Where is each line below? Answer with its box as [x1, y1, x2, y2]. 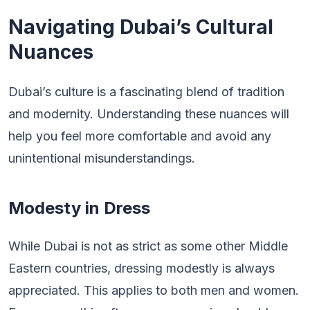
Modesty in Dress [8, 198, 150, 218]
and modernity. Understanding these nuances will [8, 107, 289, 121]
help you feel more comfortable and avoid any [8, 129, 271, 143]
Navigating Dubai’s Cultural [8, 15, 273, 39]
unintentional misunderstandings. [8, 151, 195, 165]
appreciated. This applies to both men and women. [8, 283, 299, 298]
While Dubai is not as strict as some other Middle [8, 239, 288, 253]
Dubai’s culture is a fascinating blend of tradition [8, 84, 284, 99]
